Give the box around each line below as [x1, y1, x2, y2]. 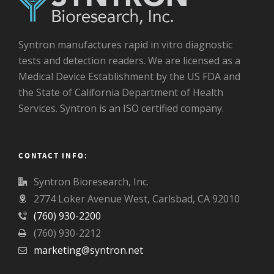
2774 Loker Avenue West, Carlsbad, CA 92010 [34, 192, 240, 206]
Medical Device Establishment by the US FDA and [18, 70, 240, 83]
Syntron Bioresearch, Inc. [34, 175, 149, 188]
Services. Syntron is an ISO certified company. [18, 102, 224, 115]
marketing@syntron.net [34, 243, 143, 257]
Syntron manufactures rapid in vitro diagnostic [18, 38, 232, 51]
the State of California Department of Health [18, 86, 223, 99]
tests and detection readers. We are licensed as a [18, 54, 240, 67]
